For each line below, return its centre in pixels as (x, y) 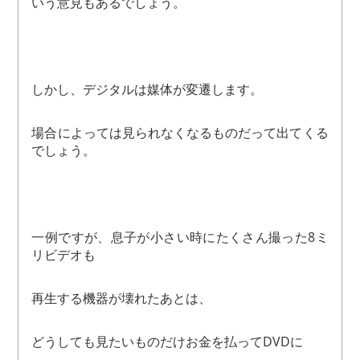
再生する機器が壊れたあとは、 (122, 299)
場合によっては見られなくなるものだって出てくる (180, 133)
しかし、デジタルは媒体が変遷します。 (147, 90)
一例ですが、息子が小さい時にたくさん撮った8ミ (180, 237)
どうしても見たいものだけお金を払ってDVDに (168, 342)
